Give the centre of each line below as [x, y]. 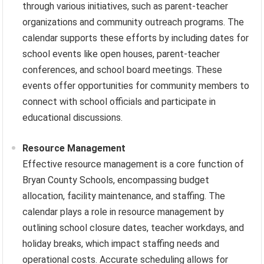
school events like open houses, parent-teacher [121, 54]
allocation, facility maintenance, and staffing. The [124, 196]
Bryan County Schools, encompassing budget [116, 180]
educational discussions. [73, 117]
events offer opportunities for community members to [136, 85]
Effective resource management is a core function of [133, 164]
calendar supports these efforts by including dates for [136, 38]
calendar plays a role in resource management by [123, 212]
